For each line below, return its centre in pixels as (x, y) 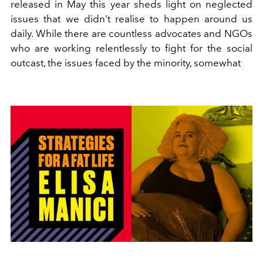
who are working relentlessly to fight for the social (131, 48)
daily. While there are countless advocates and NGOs (131, 33)
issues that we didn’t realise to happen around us (131, 19)
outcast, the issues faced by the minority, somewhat (126, 63)
